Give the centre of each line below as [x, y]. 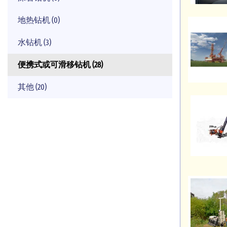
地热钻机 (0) [43, 20]
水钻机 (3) [39, 42]
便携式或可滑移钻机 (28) [64, 65]
